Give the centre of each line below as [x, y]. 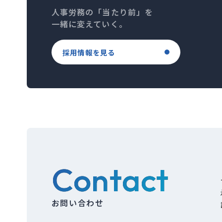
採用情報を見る [89, 52]
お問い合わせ [78, 203]
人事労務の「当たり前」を [102, 12]
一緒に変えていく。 [89, 24]
